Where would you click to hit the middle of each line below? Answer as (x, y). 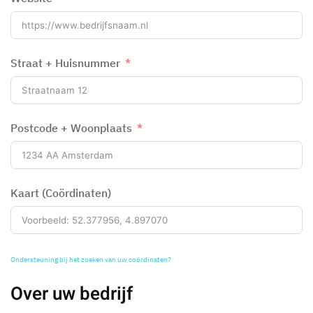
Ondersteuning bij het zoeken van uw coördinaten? (91, 260)
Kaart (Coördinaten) (61, 193)
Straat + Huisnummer (65, 63)
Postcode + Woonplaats (71, 128)
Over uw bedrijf (72, 294)
